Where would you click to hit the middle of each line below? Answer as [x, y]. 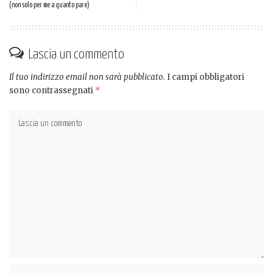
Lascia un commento [76, 54]
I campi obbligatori [206, 77]
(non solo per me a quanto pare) [49, 5]
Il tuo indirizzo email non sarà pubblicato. [87, 77]
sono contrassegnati [52, 90]
